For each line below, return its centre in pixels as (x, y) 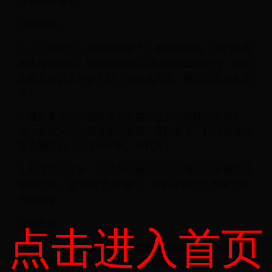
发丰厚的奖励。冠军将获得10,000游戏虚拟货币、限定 (135, 63)
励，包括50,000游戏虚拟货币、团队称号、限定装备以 (135, 131)
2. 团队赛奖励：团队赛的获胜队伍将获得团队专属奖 (130, 116)
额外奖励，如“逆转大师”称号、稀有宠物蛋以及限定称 (133, 184)
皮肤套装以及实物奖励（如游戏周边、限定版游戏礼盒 (134, 77)
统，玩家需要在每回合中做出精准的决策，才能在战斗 (134, 262)
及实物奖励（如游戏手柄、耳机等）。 (100, 145)
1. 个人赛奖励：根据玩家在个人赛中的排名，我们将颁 (135, 48)
